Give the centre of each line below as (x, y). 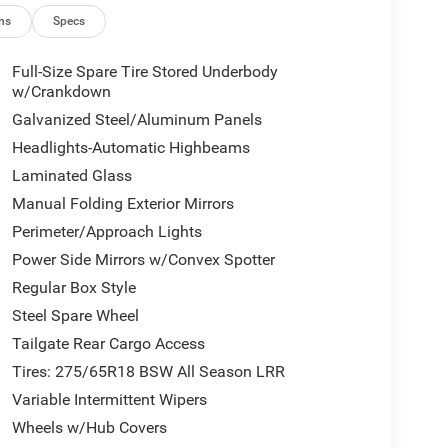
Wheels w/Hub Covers (89, 427)
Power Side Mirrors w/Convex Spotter (143, 259)
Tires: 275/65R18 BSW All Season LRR (148, 371)
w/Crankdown (61, 91)
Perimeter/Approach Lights (106, 231)
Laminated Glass (71, 175)
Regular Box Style (73, 287)
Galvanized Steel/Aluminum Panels (136, 119)
